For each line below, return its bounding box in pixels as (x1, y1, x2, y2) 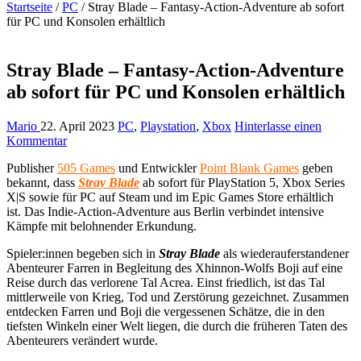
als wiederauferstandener (220, 246, 349, 260)
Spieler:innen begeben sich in (6, 246, 159, 260)
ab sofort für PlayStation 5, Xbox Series (139, 175, 345, 189)
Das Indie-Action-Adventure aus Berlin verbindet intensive (24, 204, 324, 218)
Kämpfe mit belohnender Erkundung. (6, 218, 197, 233)
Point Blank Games (200, 160, 299, 175)
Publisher (6, 160, 57, 175)
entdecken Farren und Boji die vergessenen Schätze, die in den (6, 304, 325, 318)
